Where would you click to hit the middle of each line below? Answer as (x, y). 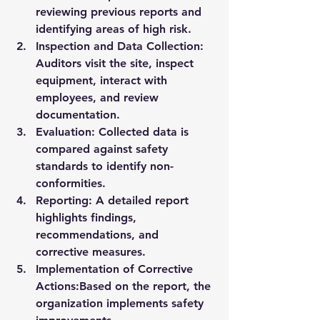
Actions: (57, 286)
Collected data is (144, 132)
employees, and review (99, 97)
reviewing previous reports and (120, 12)
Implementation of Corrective (116, 269)
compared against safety (104, 149)
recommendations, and (99, 235)
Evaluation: (65, 132)
